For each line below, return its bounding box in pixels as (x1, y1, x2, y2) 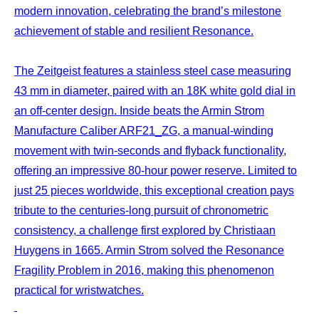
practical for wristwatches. (14, 283, 144, 296)
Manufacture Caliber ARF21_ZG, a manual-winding (14, 124, 273, 137)
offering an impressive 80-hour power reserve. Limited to (14, 164, 297, 177)
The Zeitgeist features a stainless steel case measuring (14, 64, 291, 77)
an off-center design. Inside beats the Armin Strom (14, 104, 264, 117)
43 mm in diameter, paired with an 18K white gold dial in (14, 84, 296, 97)
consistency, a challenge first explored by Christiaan (14, 224, 276, 236)
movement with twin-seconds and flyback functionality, (14, 144, 286, 157)
